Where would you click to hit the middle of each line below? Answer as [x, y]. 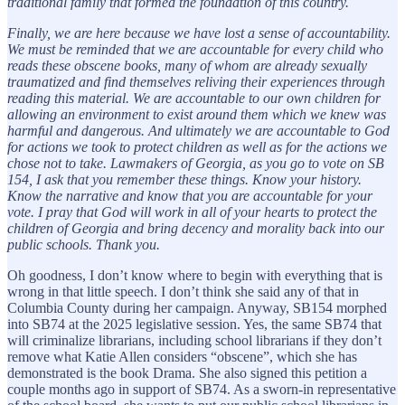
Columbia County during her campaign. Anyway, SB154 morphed [197, 307]
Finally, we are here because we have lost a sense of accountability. [199, 33]
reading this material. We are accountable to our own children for [194, 98]
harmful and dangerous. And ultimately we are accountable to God [198, 130]
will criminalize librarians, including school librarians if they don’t [194, 340]
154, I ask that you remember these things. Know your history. [184, 179]
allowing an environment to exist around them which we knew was [197, 114]
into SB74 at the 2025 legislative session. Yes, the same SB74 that [194, 324]
